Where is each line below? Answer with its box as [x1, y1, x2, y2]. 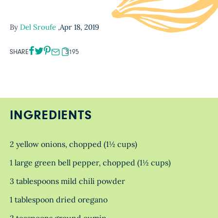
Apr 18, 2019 [60, 22, 99, 32]
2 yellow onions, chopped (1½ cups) [10, 139, 137, 149]
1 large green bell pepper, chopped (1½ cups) [10, 157, 171, 167]
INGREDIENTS [10, 109, 92, 122]
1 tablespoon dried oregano [10, 194, 108, 204]
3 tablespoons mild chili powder [10, 176, 125, 186]
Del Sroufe [20, 22, 58, 32]
